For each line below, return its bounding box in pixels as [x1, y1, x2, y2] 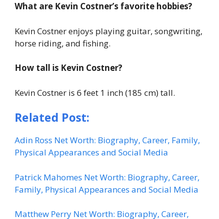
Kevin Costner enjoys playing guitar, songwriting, [15, 25, 202, 37]
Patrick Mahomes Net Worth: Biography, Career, [15, 171, 199, 183]
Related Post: [15, 109, 89, 126]
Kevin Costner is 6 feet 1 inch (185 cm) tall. [15, 87, 175, 98]
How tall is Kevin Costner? [15, 62, 122, 74]
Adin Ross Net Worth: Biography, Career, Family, [15, 134, 200, 146]
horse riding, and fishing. [15, 37, 110, 49]
